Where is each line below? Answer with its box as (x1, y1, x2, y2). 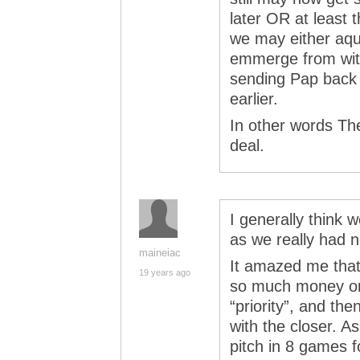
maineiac (139, 247, 181, 259)
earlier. (230, 90, 278, 108)
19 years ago (139, 268, 190, 277)
